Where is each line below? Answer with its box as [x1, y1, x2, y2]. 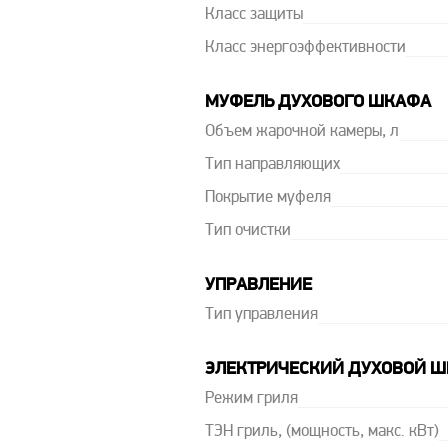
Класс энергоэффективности [204, 40, 406, 56]
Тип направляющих [204, 157, 340, 173]
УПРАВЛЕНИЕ [204, 276, 312, 295]
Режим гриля [204, 391, 298, 407]
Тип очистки [204, 223, 291, 239]
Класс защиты [204, 7, 303, 23]
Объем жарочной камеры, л [204, 124, 399, 140]
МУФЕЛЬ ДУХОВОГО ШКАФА [204, 93, 431, 112]
